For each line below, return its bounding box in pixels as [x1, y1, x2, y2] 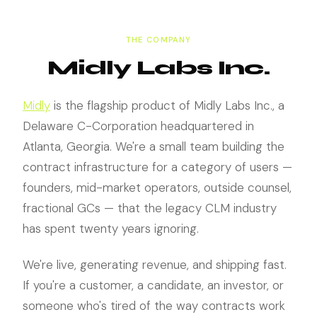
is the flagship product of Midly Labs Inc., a [50, 98, 284, 113]
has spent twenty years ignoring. [23, 221, 199, 236]
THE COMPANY [125, 35, 192, 45]
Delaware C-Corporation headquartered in [23, 118, 254, 134]
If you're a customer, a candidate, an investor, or [23, 277, 284, 293]
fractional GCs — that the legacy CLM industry [23, 200, 277, 216]
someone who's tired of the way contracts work [23, 298, 285, 313]
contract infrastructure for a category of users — [23, 159, 292, 175]
